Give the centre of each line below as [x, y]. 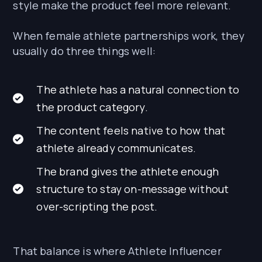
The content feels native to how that [131, 131]
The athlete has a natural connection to [138, 90]
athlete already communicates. [116, 148]
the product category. [92, 107]
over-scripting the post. [97, 207]
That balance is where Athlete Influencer [117, 251]
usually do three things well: [85, 51]
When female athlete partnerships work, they [129, 36]
